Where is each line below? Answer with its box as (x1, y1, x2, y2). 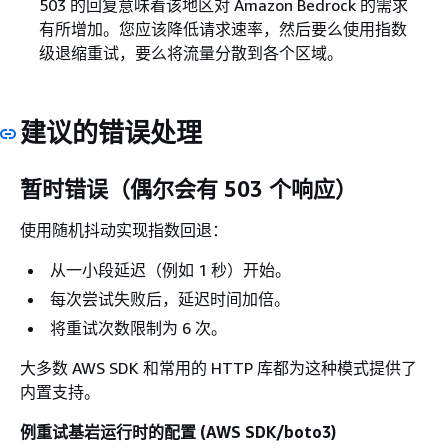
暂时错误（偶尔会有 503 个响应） (20, 175, 357, 202)
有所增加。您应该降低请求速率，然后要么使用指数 (38, 19, 407, 40)
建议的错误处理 (20, 117, 202, 149)
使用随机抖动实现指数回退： (20, 220, 228, 241)
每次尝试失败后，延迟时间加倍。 (50, 289, 290, 310)
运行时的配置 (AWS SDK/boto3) (100, 422, 336, 443)
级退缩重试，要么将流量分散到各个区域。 (38, 43, 343, 64)
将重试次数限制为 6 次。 (50, 318, 227, 339)
